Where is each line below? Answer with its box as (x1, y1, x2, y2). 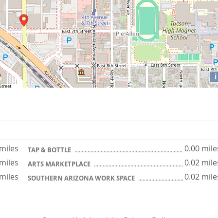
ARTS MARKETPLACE (28, 160, 92, 169)
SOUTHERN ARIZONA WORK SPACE (28, 174, 136, 183)
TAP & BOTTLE (28, 145, 73, 155)
